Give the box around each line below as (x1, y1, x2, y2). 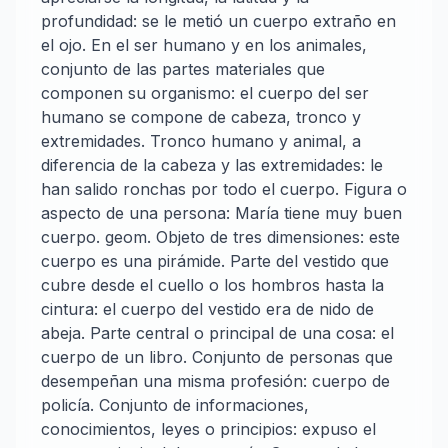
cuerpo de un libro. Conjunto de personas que (41, 347, 393, 367)
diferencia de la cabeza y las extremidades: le (41, 155, 383, 175)
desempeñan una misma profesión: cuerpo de (41, 371, 390, 391)
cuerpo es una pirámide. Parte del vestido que (41, 251, 389, 271)
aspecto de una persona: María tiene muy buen (41, 203, 402, 223)
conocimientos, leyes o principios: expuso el (41, 419, 376, 439)
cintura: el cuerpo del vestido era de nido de (41, 299, 374, 319)
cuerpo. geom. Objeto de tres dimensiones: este (41, 227, 400, 247)
